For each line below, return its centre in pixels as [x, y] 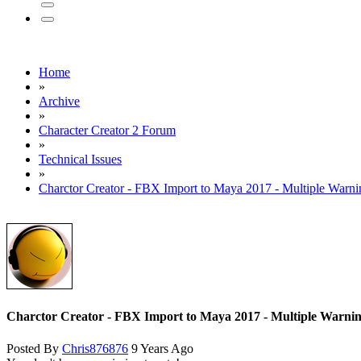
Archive [59, 101]
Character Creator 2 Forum [107, 130]
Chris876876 [95, 348]
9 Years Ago [161, 348]
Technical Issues [80, 159]
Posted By [34, 348]
